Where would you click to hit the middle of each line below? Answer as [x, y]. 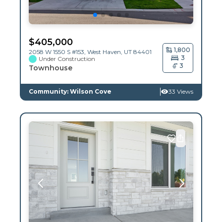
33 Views [181, 91]
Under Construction [67, 58]
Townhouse [51, 68]
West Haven [104, 52]
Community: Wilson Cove [70, 91]
